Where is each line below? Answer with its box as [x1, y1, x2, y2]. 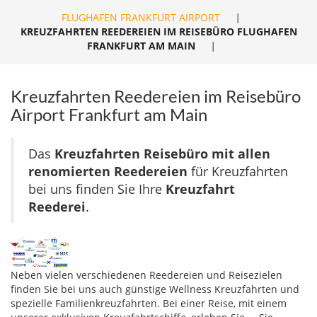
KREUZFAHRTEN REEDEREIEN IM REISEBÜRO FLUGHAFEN [20, 24, 297, 38]
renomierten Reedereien [28, 162, 188, 180]
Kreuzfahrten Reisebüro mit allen [54, 144, 270, 162]
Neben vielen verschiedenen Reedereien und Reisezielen [11, 268, 282, 282]
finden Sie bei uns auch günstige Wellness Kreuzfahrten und [11, 282, 299, 296]
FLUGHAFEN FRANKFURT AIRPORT [62, 10, 220, 24]
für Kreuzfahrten [188, 162, 288, 180]
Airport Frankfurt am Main [11, 103, 207, 125]
